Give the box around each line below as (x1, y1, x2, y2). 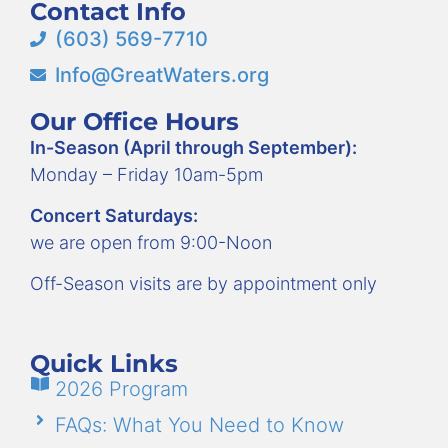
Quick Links (30, 348, 178, 378)
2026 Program (55, 376, 188, 401)
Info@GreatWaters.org (55, 62, 269, 87)
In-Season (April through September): (30, 136, 357, 158)
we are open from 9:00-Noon (30, 232, 277, 254)
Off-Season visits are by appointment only (30, 273, 377, 295)
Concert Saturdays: (30, 205, 198, 227)
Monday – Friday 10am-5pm (30, 163, 268, 185)
